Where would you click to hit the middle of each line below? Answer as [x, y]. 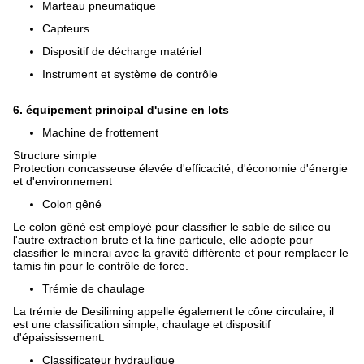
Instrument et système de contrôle [130, 74]
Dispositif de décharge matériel [122, 51]
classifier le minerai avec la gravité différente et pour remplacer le [181, 253]
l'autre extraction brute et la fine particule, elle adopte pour [163, 240]
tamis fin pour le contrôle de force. [101, 266]
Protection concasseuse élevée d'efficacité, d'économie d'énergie [180, 168]
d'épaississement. [59, 337]
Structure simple [55, 155]
